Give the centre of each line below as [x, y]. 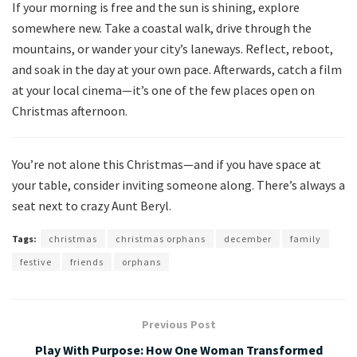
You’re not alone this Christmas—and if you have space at [167, 165]
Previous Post [178, 325]
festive [36, 262]
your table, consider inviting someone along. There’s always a [178, 185]
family [306, 239]
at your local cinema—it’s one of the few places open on [163, 90]
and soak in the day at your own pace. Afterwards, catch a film [177, 70]
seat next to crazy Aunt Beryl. [92, 206]
